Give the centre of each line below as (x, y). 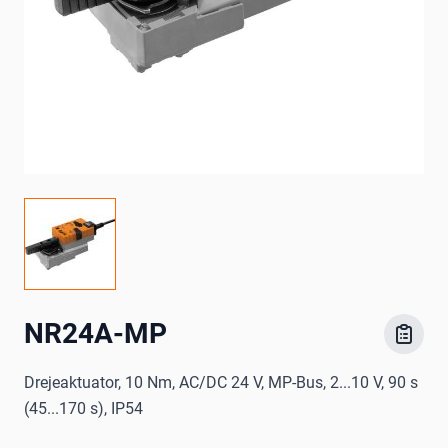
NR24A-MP (95, 334)
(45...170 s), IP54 (83, 409)
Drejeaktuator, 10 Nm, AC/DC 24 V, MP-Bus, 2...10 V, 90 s (221, 383)
